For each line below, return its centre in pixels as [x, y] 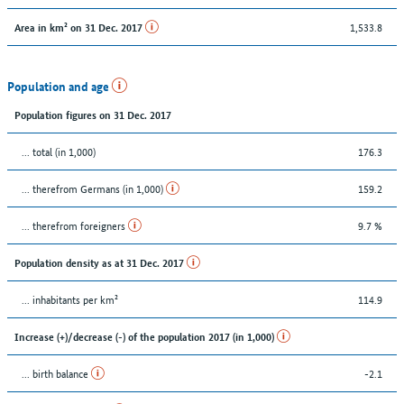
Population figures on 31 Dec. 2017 [93, 114]
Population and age [60, 85]
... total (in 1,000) [59, 151]
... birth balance [56, 372]
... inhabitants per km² [70, 298]
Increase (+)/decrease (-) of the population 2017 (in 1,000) [146, 335]
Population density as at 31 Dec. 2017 [101, 262]
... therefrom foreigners [75, 225]
